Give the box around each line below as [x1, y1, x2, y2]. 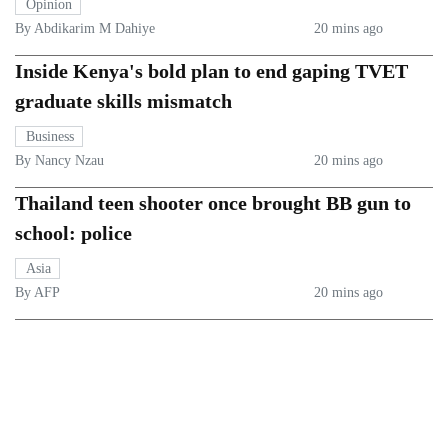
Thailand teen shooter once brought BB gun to [15, 192, 411, 215]
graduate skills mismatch [15, 90, 232, 113]
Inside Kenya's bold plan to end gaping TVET [15, 60, 408, 83]
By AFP [15, 285, 60, 301]
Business [26, 129, 74, 145]
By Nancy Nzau [15, 153, 104, 169]
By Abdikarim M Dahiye [15, 21, 155, 37]
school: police [15, 222, 132, 245]
